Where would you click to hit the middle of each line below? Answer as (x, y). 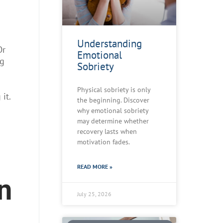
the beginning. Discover (113, 100)
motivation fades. (104, 142)
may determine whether (113, 121)
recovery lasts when (107, 131)
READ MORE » (95, 166)
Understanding (110, 43)
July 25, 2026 (94, 194)
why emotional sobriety (113, 110)
